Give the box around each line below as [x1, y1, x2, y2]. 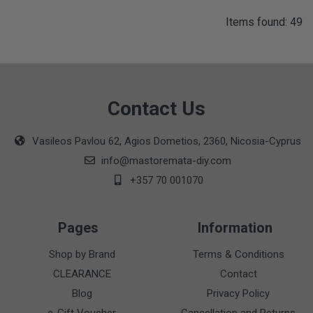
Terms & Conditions [192, 248, 284, 261]
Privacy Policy [207, 287, 270, 300]
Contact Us [108, 97, 205, 121]
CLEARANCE [52, 268, 111, 281]
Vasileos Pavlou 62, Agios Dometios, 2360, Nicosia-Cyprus [29, 135, 301, 148]
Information [197, 219, 272, 237]
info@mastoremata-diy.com [99, 154, 231, 168]
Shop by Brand [48, 248, 115, 261]
